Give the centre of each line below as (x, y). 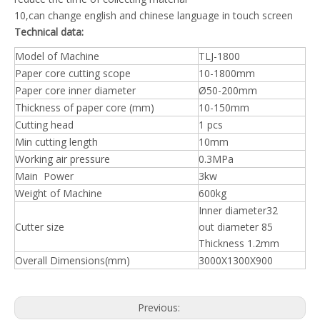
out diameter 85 (236, 226)
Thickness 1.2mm (239, 243)
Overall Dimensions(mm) (72, 260)
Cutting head (44, 124)
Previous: (160, 307)
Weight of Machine (59, 193)
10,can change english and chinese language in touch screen (154, 15)
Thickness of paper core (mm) (85, 107)
